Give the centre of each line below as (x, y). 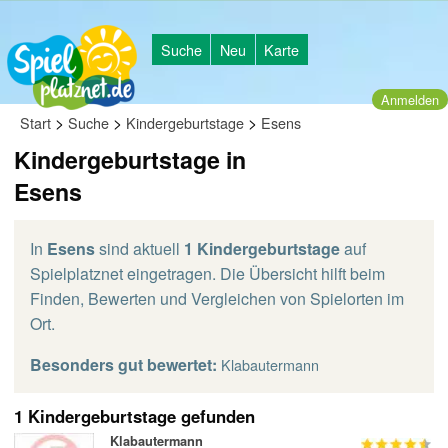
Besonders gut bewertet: (123, 364)
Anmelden (410, 99)
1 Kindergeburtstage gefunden (134, 416)
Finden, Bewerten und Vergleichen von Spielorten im (217, 298)
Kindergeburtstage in (130, 159)
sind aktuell (139, 248)
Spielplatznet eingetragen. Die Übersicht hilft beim (207, 273)
